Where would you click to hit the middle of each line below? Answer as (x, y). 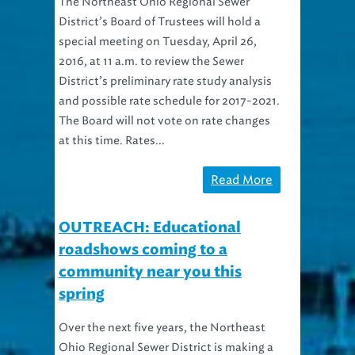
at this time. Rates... (112, 121)
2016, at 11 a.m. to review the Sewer (151, 42)
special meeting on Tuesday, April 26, (158, 22)
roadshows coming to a (143, 231)
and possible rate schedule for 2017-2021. (169, 82)
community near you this (150, 253)
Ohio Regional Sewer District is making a (166, 328)
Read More (242, 160)
